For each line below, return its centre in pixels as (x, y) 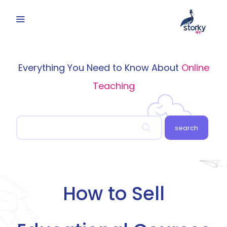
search (186, 128)
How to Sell (113, 194)
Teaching (113, 86)
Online (195, 68)
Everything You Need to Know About (100, 68)
